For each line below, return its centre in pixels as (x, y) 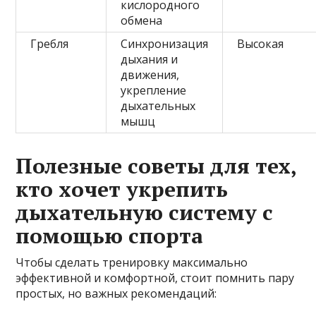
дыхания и (150, 60)
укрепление (154, 91)
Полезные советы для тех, (156, 166)
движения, (150, 75)
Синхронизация (165, 44)
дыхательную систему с (145, 213)
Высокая (261, 44)
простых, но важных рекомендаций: (116, 294)
